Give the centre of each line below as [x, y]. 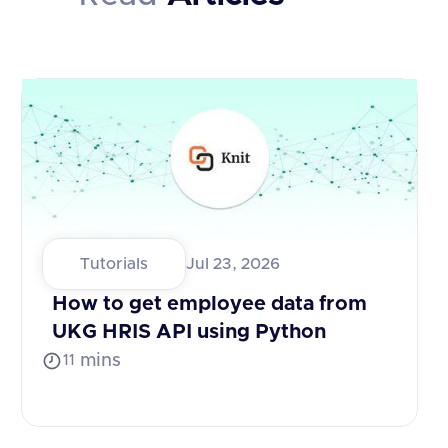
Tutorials [114, 263]
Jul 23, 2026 [233, 263]
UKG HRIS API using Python [189, 331]
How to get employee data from [209, 303]
